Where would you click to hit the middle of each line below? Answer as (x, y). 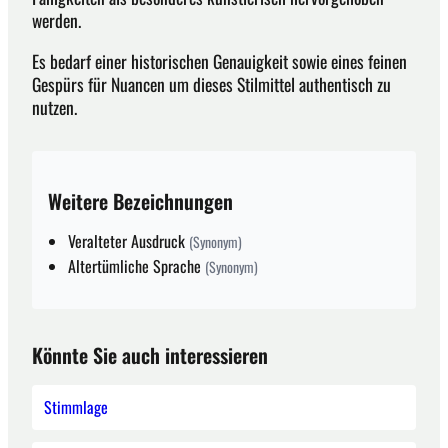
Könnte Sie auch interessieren (150, 354)
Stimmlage (76, 406)
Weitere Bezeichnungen (140, 200)
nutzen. (54, 106)
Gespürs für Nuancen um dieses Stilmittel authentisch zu (211, 83)
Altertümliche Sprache (136, 265)
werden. (58, 20)
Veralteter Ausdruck (128, 240)
